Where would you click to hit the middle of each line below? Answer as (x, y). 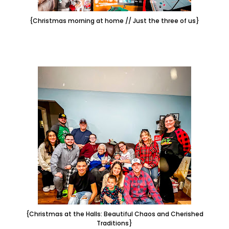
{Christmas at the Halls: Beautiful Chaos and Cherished (114, 214)
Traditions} (114, 223)
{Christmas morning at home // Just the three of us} (114, 20)
